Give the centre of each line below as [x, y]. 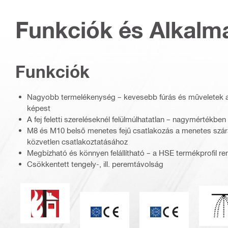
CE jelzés [120, 199]
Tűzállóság [63, 191]
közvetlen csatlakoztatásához [77, 142]
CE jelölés [180, 199]
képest [39, 108]
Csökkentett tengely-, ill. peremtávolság [95, 164]
